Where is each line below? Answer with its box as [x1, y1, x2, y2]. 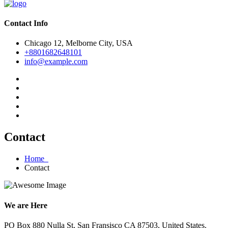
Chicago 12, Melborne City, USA [24, 39, 133, 48]
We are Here [4, 201, 47, 210]
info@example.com [24, 57, 88, 66]
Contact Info [4, 19, 48, 28]
